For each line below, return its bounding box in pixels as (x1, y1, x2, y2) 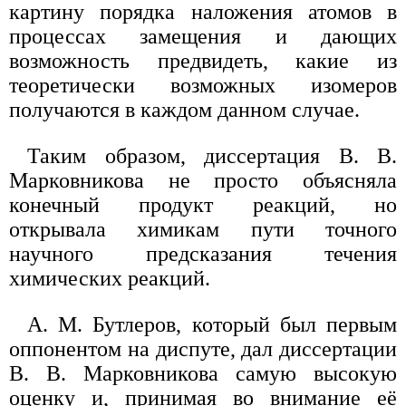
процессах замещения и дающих (9, 24, 397, 49)
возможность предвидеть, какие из (9, 49, 397, 73)
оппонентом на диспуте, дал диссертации (9, 337, 397, 362)
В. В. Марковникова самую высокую (9, 362, 397, 386)
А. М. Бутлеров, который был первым (27, 313, 397, 337)
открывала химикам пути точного (9, 217, 397, 242)
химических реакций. (9, 266, 210, 291)
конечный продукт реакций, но (9, 193, 397, 217)
